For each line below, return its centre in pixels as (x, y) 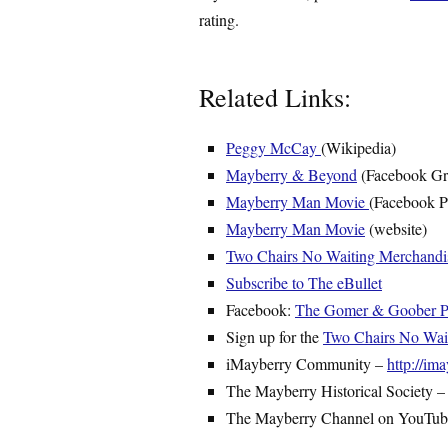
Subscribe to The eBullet (304, 282)
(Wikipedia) (358, 147)
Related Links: (275, 97)
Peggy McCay (273, 147)
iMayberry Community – (306, 363)
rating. (219, 19)
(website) (396, 228)
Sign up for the (274, 336)
